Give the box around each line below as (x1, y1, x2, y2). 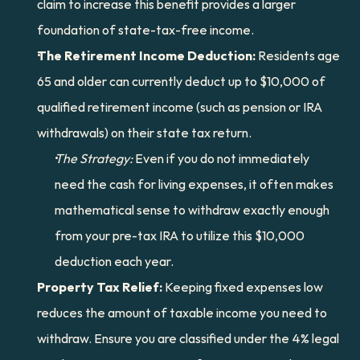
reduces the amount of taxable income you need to (37, 305, 327, 321)
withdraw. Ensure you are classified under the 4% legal (37, 330, 339, 346)
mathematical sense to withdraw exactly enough (55, 202, 329, 218)
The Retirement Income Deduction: (37, 47, 256, 63)
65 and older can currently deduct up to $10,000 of (37, 73, 325, 89)
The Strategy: (55, 150, 133, 166)
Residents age (256, 47, 340, 63)
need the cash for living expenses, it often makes (55, 176, 333, 192)
